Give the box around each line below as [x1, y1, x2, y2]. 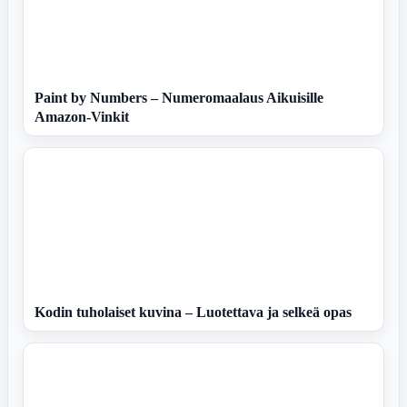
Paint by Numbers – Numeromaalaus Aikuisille [35, 90, 323, 106]
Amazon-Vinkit [35, 109, 129, 125]
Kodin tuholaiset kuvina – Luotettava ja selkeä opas [35, 304, 352, 321]
